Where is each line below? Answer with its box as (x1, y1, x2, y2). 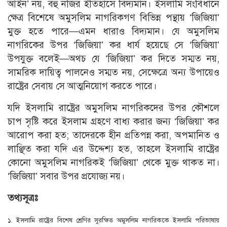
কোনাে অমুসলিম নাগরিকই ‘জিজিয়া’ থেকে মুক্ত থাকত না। (8, 157, 219, 169)
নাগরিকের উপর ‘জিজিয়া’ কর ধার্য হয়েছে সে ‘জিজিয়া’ (8, 39, 219, 51)
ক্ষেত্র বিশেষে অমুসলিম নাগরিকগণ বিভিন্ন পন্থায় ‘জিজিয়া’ (8, 12, 219, 24)
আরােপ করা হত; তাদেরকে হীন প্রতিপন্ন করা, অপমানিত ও (8, 129, 219, 141)
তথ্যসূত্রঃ (8, 192, 38, 204)
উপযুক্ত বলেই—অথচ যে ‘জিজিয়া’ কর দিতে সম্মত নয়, (8, 53, 219, 65)
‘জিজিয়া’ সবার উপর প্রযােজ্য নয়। (8, 170, 125, 182)
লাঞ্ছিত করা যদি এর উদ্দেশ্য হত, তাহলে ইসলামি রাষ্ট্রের (8, 143, 219, 155)
